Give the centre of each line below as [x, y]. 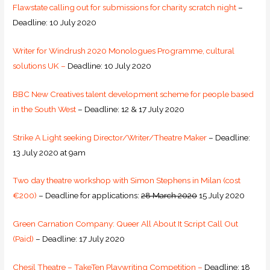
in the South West [45, 109]
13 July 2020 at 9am [49, 152]
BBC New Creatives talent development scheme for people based [133, 94]
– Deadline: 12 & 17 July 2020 [130, 109]
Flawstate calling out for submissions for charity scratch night [125, 7]
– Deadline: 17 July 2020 [80, 239]
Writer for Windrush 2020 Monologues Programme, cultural [124, 50]
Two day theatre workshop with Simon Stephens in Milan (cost [127, 181]
